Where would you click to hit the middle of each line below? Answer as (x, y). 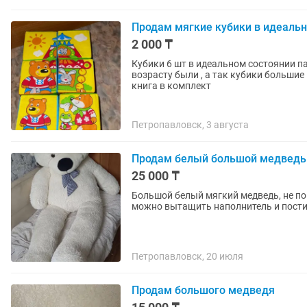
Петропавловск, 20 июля (187, 256)
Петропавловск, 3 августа (190, 125)
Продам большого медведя (203, 290)
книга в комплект (171, 86)
